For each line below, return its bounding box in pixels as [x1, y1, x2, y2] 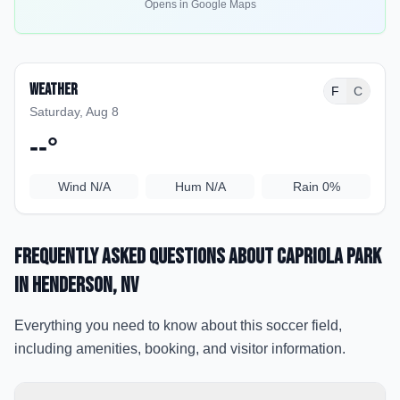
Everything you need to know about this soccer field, [14, 318, 342, 333]
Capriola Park [277, 244, 381, 270]
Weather [29, 80, 78, 99]
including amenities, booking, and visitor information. [14, 341, 346, 356]
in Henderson [14, 272, 112, 298]
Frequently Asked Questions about [14, 244, 277, 270]
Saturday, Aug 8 [29, 104, 119, 119]
